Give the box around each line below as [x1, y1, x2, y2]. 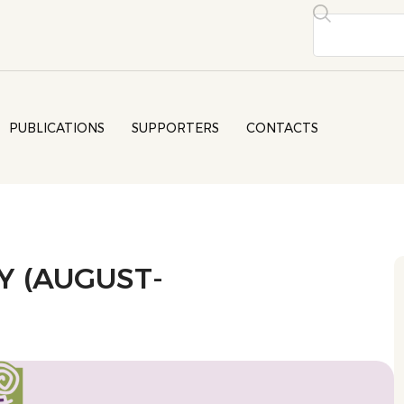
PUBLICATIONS [9, 119, 106, 136]
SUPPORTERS [132, 119, 220, 136]
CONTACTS [246, 119, 319, 136]
